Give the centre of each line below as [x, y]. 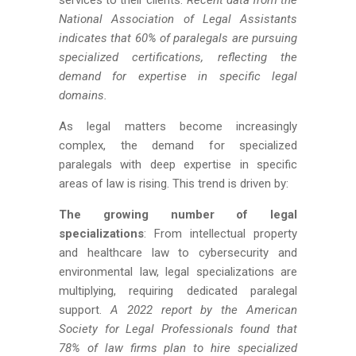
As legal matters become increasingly [178, 126]
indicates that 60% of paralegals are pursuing [178, 38]
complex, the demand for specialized [178, 145]
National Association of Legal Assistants [178, 19]
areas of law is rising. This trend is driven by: [174, 184]
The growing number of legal [178, 215]
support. [85, 310]
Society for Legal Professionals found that [178, 329]
